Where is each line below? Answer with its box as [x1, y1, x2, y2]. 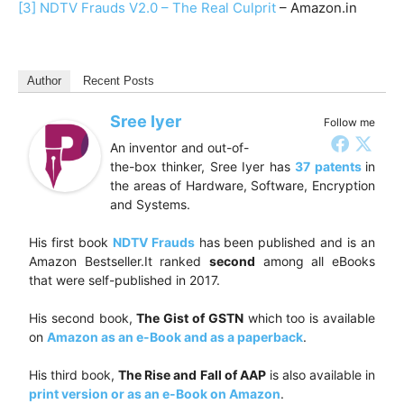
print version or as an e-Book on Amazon [29, 385, 280, 401]
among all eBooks [255, 252, 375, 269]
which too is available [243, 309, 376, 326]
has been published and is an [194, 234, 376, 250]
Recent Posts [83, 73, 154, 87]
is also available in [265, 366, 376, 382]
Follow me [324, 115, 375, 129]
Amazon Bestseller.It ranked [29, 252, 209, 269]
